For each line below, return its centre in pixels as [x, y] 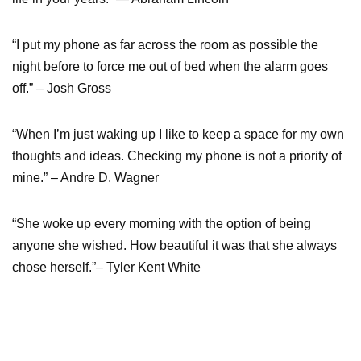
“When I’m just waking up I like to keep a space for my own [178, 134]
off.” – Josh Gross [62, 88]
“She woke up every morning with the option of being [162, 223]
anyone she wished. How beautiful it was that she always [174, 245]
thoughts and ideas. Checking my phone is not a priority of [177, 156]
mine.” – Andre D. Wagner [85, 177]
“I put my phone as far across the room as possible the [165, 44]
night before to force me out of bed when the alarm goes [170, 66]
